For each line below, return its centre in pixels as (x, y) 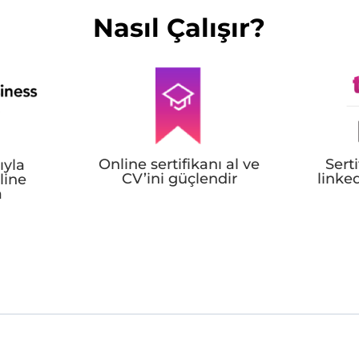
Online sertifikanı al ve (179, 164)
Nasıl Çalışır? (179, 28)
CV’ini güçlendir (179, 178)
